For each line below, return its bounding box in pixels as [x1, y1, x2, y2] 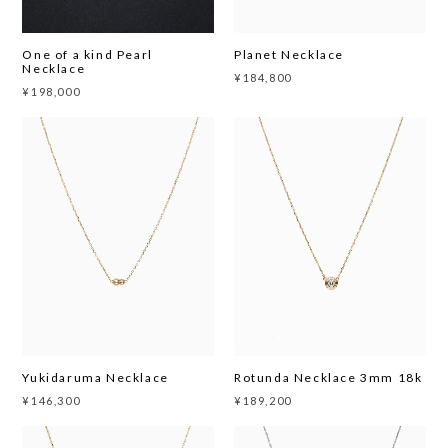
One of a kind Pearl [22, 46, 153, 62]
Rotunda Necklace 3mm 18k [234, 370, 423, 386]
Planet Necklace [234, 46, 345, 62]
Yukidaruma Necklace [22, 370, 169, 386]
